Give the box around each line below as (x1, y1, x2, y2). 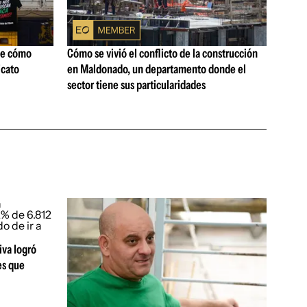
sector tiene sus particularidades (66, 77, 206, 93)
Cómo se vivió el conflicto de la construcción (66, 46, 258, 62)
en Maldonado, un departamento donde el (66, 62, 246, 77)
